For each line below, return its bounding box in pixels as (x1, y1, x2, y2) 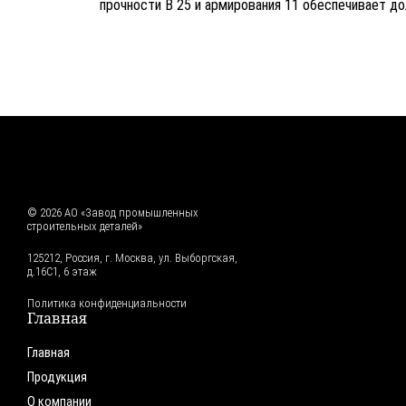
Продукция (27, 369, 87, 385)
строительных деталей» (27, 218, 142, 233)
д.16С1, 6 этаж (27, 264, 97, 278)
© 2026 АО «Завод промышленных (27, 205, 198, 219)
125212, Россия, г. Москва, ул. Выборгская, (27, 250, 237, 265)
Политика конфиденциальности (27, 295, 187, 310)
